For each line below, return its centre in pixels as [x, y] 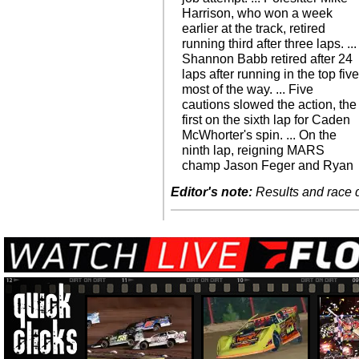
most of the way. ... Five [248, 89]
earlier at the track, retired [254, 28]
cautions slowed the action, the [270, 105]
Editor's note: [212, 192]
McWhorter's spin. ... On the [260, 135]
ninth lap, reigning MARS [254, 150]
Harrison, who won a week [258, 13]
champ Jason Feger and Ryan [268, 165]
